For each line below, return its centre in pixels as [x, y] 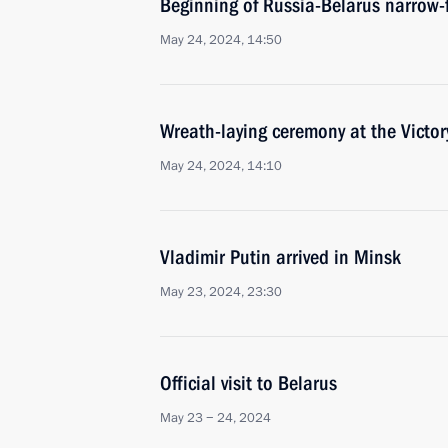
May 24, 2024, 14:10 [221, 166]
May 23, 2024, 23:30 [221, 292]
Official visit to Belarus [248, 383]
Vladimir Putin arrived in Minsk [280, 257]
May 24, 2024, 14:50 [221, 40]
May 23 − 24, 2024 [215, 418]
